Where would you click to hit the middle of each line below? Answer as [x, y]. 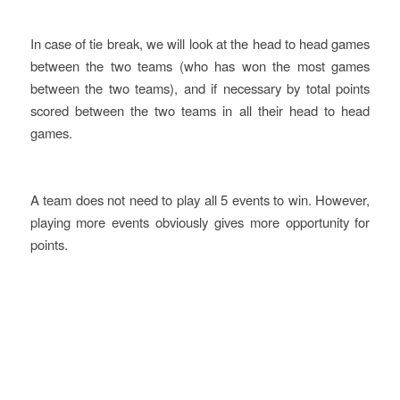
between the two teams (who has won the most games [200, 65]
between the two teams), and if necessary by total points [200, 87]
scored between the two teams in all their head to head [200, 110]
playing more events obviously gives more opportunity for [200, 222]
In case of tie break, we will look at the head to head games [200, 43]
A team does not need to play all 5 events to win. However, [200, 200]
